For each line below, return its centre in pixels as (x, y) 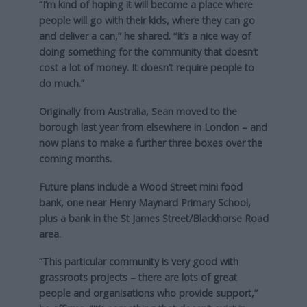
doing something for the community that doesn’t (148, 51)
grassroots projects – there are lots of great (138, 278)
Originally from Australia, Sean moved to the (138, 111)
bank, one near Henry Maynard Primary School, (145, 202)
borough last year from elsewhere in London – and (153, 127)
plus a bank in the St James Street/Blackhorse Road (153, 218)
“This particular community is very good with (138, 262)
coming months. (75, 158)
